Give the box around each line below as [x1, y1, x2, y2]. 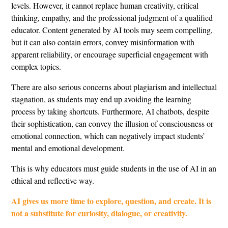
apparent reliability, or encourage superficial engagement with [11, 49, 208, 60]
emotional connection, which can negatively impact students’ [11, 130, 205, 141]
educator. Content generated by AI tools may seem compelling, [11, 24, 213, 35]
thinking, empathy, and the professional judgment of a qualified [11, 12, 213, 23]
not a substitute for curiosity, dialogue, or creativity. [11, 207, 187, 219]
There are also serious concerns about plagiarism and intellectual [11, 81, 217, 92]
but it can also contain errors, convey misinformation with [11, 37, 194, 47]
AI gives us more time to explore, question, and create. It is [11, 195, 211, 207]
